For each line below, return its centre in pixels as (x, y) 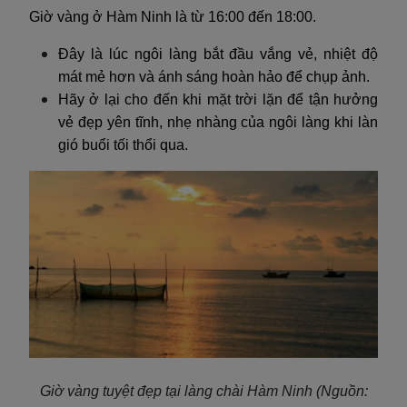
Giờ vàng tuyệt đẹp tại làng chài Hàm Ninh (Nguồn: (203, 391)
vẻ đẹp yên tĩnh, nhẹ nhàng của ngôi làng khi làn (218, 122)
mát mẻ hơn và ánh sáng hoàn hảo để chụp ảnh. (214, 76)
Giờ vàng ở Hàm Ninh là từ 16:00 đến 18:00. (173, 16)
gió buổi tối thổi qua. (123, 144)
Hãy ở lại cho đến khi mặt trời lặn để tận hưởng (218, 99)
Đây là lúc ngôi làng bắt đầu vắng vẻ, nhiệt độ (218, 54)
